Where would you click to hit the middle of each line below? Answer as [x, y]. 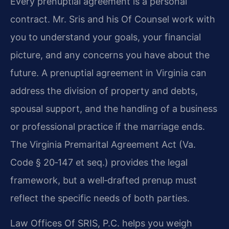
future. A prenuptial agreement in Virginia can [108, 73]
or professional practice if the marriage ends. [108, 127]
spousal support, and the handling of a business [114, 109]
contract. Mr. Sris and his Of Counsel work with [113, 19]
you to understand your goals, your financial [106, 37]
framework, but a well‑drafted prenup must [104, 180]
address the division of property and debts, [104, 91]
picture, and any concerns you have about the [110, 55]
